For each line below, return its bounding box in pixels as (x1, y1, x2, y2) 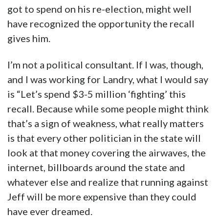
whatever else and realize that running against (7, 176, 208, 188)
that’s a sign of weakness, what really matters (7, 117, 204, 130)
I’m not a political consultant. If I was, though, (7, 59, 203, 71)
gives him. (7, 32, 50, 44)
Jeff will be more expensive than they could (7, 191, 197, 203)
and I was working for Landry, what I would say (7, 73, 208, 86)
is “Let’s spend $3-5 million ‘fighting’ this (7, 88, 186, 100)
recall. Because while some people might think (7, 103, 209, 115)
